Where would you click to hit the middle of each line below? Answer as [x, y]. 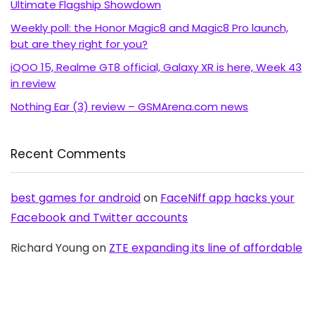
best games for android [76, 198]
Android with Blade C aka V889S [98, 268]
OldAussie [37, 298]
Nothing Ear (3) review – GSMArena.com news [129, 107]
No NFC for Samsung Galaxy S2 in [174, 298]
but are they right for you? [79, 44]
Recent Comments [68, 154]
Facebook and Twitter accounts [99, 218]
